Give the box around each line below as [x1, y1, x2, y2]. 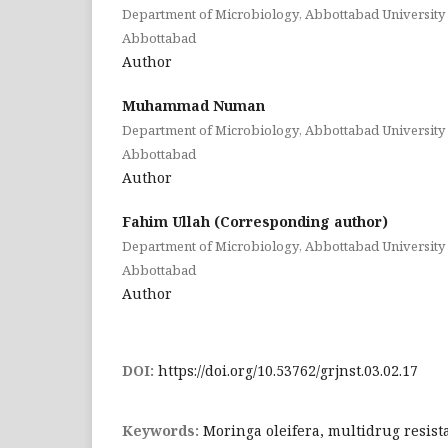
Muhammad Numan [122, 95, 265, 115]
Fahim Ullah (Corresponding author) [122, 211, 388, 231]
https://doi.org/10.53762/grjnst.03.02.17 [158, 360, 418, 380]
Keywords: [122, 420, 203, 440]
